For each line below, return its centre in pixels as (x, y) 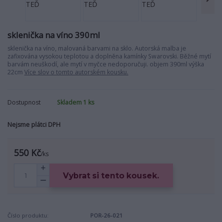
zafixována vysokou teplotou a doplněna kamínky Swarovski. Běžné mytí (109, 56)
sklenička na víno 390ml (54, 35)
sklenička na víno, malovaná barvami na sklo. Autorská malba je (97, 48)
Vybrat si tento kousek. (111, 175)
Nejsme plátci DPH (34, 124)
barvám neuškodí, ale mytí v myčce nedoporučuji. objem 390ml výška (106, 64)
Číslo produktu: (28, 216)
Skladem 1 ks (76, 102)
